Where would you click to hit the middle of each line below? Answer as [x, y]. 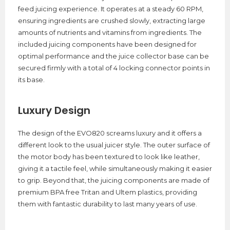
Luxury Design [54, 110]
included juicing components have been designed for [107, 44]
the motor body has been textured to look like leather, [109, 156]
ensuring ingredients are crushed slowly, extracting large [112, 20]
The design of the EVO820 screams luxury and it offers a [110, 133]
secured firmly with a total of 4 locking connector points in [114, 68]
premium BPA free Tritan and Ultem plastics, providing [108, 192]
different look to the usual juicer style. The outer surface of [114, 145]
